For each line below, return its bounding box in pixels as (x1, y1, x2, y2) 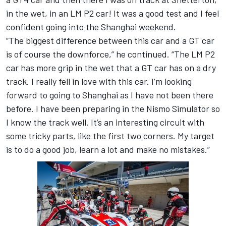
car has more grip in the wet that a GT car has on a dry (6, 62, 216, 74)
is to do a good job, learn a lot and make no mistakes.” (6, 144, 210, 155)
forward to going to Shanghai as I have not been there (6, 89, 213, 101)
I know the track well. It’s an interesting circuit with (6, 117, 204, 128)
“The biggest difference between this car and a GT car (6, 35, 214, 46)
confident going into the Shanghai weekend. (6, 21, 176, 33)
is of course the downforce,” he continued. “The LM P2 (6, 48, 215, 60)
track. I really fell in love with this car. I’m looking (6, 76, 192, 87)
